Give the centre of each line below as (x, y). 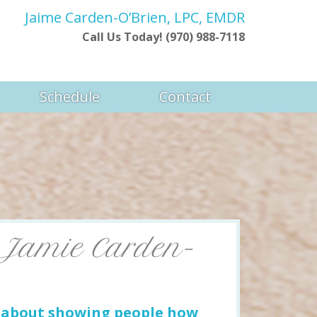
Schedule (69, 97)
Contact (185, 97)
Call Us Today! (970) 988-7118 (163, 37)
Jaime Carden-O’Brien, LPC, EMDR (134, 17)
